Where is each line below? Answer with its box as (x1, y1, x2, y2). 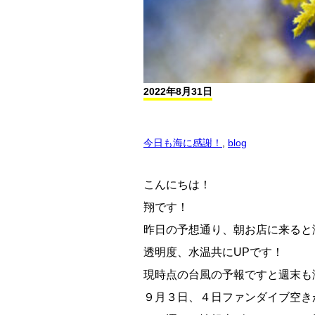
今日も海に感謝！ (143, 137, 222, 149)
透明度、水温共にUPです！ (143, 246, 283, 259)
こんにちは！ (143, 179, 211, 191)
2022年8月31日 (143, 85, 212, 97)
